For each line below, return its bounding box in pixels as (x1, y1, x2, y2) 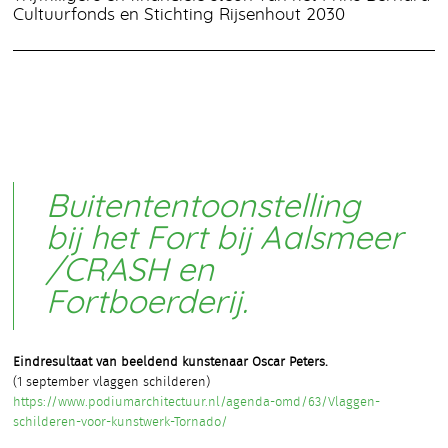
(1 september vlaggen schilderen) (13, 375, 210, 389)
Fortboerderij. (45, 287, 248, 321)
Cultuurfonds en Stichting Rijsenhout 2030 (13, 6, 345, 24)
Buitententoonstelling (45, 191, 360, 225)
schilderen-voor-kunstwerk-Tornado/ (13, 415, 228, 429)
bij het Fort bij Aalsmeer (45, 223, 403, 257)
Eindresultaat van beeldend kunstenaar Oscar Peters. (13, 355, 328, 369)
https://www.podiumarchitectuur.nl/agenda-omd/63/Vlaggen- (13, 395, 380, 409)
